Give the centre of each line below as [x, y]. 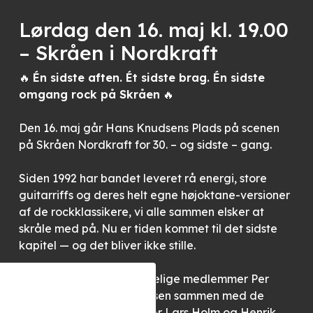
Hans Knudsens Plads [163, 128]
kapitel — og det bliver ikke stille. [107, 245]
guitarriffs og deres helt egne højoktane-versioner [154, 195]
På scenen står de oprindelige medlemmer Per [144, 279]
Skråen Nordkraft [84, 145]
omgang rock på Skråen [89, 94]
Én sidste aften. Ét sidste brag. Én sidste [148, 78]
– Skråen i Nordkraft [118, 52]
